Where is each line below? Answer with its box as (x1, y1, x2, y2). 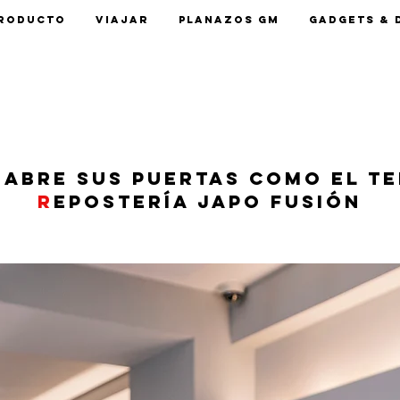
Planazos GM (178, 13, 279, 26)
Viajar (95, 13, 149, 26)
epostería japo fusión (54, 190, 362, 212)
